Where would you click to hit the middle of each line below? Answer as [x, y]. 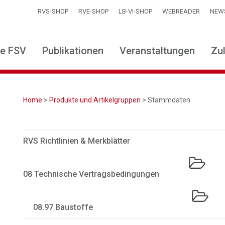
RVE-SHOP [93, 11]
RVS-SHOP [53, 11]
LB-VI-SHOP [135, 11]
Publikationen [73, 51]
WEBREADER [181, 11]
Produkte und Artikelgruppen [95, 100]
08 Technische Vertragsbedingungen [91, 174]
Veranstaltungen [157, 51]
